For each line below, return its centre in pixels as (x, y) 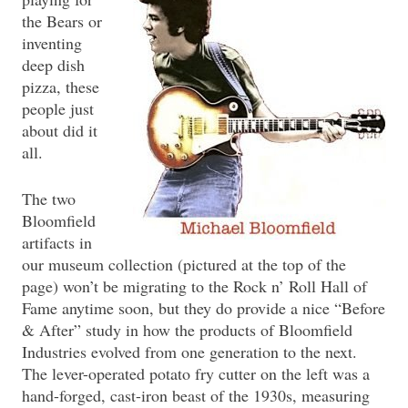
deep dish (53, 64)
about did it (60, 130)
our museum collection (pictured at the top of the (184, 264)
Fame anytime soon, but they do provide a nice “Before (204, 307)
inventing (52, 42)
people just (58, 108)
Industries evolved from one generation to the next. (189, 351)
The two (49, 198)
